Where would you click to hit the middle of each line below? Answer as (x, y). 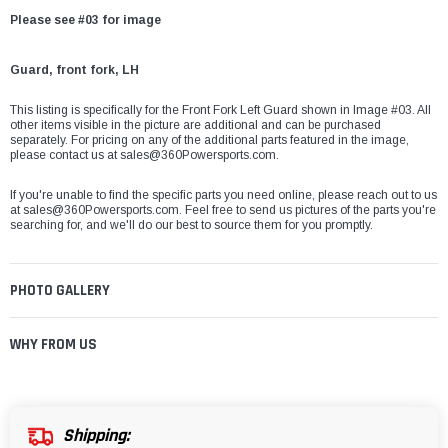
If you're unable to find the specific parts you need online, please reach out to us (223, 195)
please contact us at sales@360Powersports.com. (144, 155)
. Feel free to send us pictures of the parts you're (307, 210)
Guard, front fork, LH (74, 70)
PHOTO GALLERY (60, 291)
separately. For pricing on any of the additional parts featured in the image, (209, 140)
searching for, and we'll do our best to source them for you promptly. (191, 225)
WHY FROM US (53, 345)
